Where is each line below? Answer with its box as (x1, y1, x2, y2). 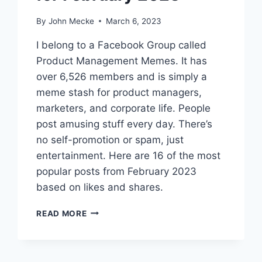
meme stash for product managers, (36, 86, 202, 98)
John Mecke (48, 16, 94, 26)
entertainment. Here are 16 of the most (36, 149, 221, 161)
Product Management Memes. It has (36, 54, 208, 67)
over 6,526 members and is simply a (36, 70, 208, 82)
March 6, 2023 (105, 16, 161, 26)
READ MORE (36, 208, 87, 218)
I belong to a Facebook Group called (36, 39, 207, 51)
